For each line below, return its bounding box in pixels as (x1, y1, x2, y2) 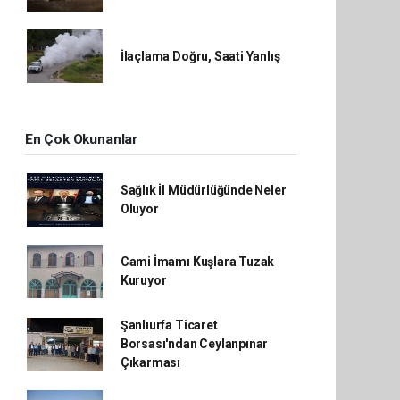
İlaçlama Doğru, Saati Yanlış (120, 48, 280, 63)
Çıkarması (120, 355, 181, 370)
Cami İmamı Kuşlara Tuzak (120, 254, 275, 269)
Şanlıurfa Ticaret (120, 318, 218, 332)
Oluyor (120, 202, 159, 216)
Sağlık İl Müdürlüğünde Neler (120, 183, 287, 197)
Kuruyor (120, 273, 167, 287)
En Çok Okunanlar (25, 131, 137, 147)
